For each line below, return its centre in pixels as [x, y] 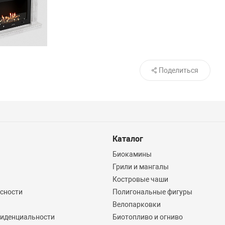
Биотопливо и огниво [147, 217]
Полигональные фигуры [152, 192]
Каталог [128, 139]
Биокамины [132, 154]
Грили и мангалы [140, 167]
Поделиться [178, 71]
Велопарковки [136, 205]
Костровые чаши [140, 180]
